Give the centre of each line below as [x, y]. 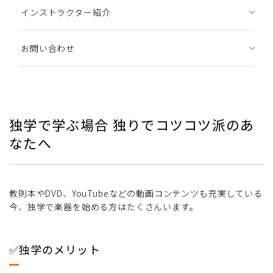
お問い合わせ [48, 48]
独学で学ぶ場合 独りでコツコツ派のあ [132, 124]
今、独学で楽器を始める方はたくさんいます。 [104, 206]
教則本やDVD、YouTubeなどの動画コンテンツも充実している [136, 193]
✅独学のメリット [55, 249]
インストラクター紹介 [66, 12]
